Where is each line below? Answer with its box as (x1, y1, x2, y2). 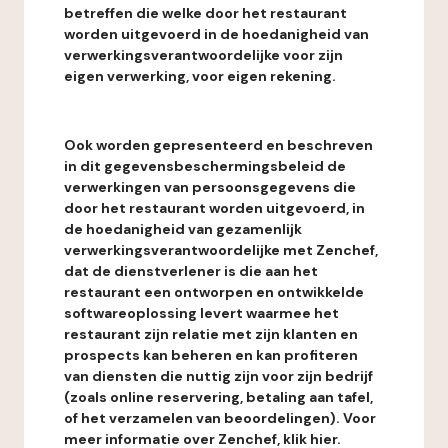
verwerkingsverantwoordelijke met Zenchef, (64, 241, 378, 259)
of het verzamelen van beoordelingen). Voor (64, 409, 376, 427)
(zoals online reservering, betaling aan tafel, (64, 388, 373, 406)
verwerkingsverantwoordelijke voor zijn (64, 46, 343, 64)
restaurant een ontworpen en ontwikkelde (64, 283, 364, 301)
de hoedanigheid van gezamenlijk (64, 220, 302, 238)
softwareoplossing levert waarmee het (64, 304, 339, 322)
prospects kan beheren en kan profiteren (64, 346, 358, 364)
